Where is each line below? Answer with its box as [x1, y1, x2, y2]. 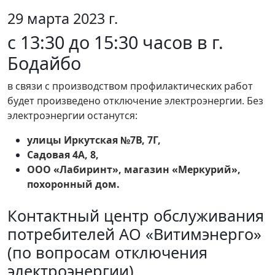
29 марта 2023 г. [7, 9, 118, 29]
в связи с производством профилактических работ [7, 79, 253, 93]
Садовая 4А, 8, [27, 148, 101, 162]
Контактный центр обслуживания [7, 205, 264, 227]
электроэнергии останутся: [7, 109, 140, 123]
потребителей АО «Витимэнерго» [7, 223, 261, 245]
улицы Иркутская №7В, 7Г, [27, 133, 163, 147]
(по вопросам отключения [7, 242, 207, 263]
